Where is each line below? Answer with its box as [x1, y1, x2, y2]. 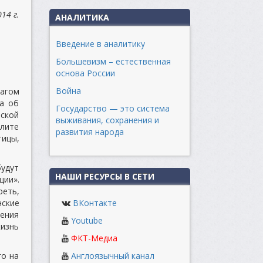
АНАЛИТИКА [55, 12, 109, 23]
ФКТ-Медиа [70, 232, 117, 244]
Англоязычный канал [70, 250, 154, 261]
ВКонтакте [72, 197, 117, 208]
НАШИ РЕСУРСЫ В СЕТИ [55, 171, 154, 182]
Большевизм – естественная [55, 56, 171, 67]
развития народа [55, 126, 124, 137]
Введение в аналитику [55, 38, 145, 49]
